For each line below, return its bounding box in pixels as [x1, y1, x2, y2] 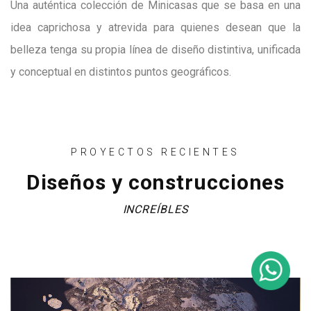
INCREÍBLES [122, 202, 189, 216]
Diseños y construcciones [26, 169, 285, 194]
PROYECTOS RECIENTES [71, 146, 240, 158]
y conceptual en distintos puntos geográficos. [10, 65, 231, 78]
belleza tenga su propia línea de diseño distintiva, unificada [10, 42, 301, 56]
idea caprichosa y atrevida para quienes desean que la [10, 20, 301, 34]
